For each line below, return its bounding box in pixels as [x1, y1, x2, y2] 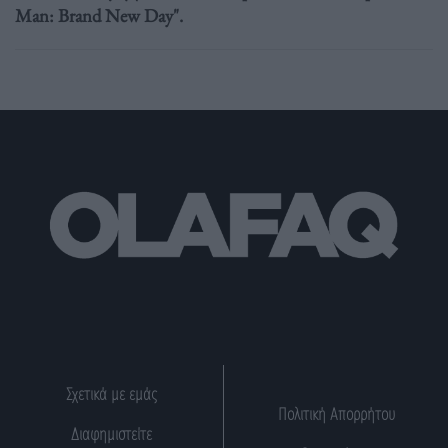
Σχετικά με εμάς [66, 384, 157, 404]
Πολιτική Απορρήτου [277, 404, 395, 424]
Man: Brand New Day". [15, 2, 183, 28]
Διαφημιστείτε [71, 424, 152, 444]
